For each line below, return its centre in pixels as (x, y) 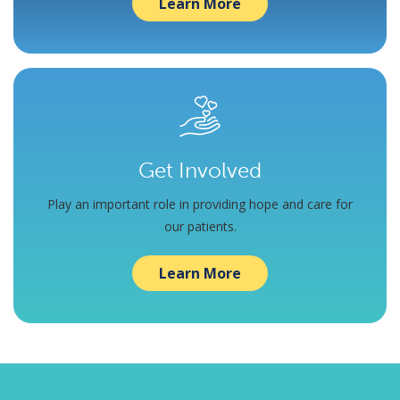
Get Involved (200, 170)
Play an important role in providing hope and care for (200, 204)
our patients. (200, 226)
